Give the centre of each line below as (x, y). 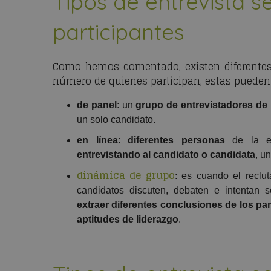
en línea (97, 140)
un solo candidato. (116, 120)
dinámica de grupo (126, 176)
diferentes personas (172, 140)
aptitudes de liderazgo (128, 220)
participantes (119, 32)
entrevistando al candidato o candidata (166, 155)
